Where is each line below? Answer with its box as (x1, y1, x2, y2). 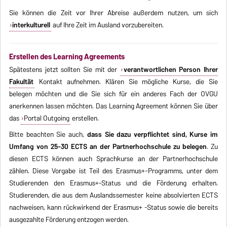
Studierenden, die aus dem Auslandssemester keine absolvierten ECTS (9, 189, 218, 202)
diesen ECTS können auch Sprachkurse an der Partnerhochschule (9, 153, 218, 165)
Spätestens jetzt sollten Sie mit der (9, 63, 121, 76)
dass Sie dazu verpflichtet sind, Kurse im (87, 128, 218, 141)
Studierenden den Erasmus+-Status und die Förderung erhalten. (9, 177, 218, 190)
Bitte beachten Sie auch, (9, 128, 87, 141)
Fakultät (9, 75, 33, 88)
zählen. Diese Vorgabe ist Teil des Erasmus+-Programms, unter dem (9, 165, 218, 177)
